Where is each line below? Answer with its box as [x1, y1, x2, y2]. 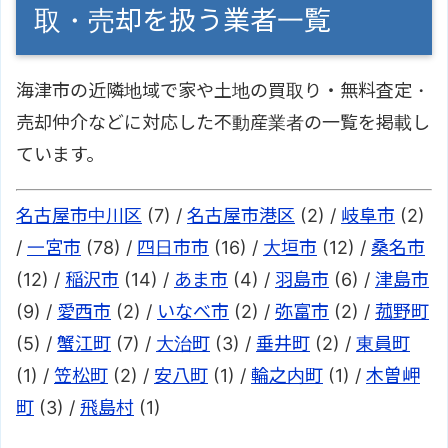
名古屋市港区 [187, 204, 295, 226]
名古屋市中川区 [16, 204, 142, 226]
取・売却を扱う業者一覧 [34, 3, 331, 37]
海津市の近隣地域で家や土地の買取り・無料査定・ [16, 79, 430, 101]
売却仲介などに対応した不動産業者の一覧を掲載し [16, 111, 430, 133]
